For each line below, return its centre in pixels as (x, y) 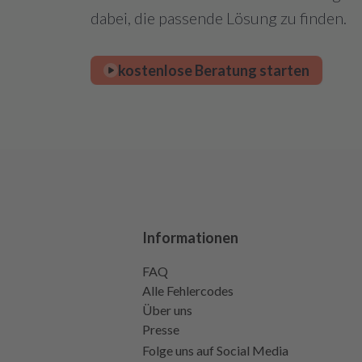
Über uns (167, 310)
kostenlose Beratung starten (214, 70)
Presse (161, 329)
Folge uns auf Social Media (215, 350)
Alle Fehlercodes (188, 290)
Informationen (190, 238)
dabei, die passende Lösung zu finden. (219, 18)
